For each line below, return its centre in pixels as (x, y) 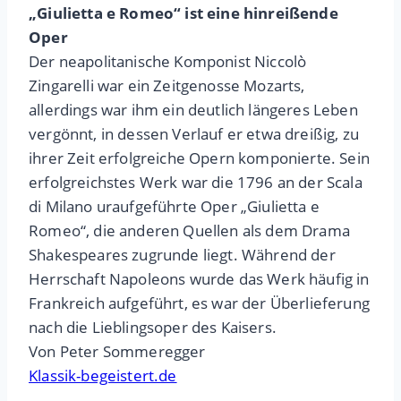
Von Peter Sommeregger (117, 352)
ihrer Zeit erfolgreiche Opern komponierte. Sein (199, 158)
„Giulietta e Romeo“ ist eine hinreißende (183, 13)
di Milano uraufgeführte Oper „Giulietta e (174, 207)
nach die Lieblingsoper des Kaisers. (153, 328)
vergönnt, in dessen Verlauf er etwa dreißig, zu (194, 134)
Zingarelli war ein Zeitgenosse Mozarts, (167, 86)
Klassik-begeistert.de (103, 376)
